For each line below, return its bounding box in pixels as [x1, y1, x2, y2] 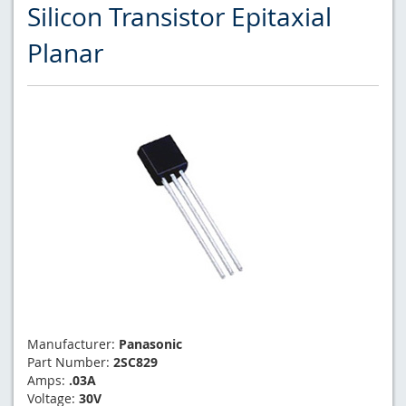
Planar [27, 35, 103, 70]
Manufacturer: [27, 334, 119, 353]
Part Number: [27, 353, 113, 371]
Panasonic [119, 334, 182, 353]
